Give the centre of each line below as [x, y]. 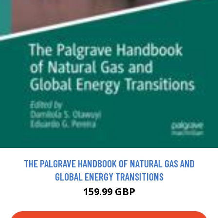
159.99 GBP [109, 192]
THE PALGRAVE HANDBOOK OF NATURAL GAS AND [109, 163]
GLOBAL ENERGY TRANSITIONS [109, 177]
